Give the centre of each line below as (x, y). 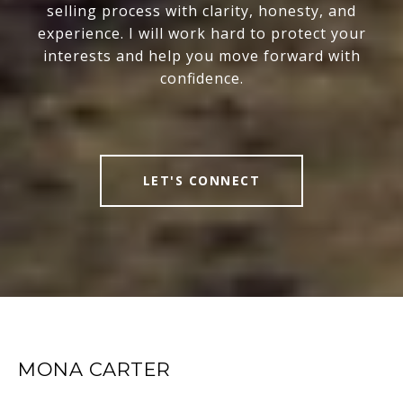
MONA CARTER (94, 370)
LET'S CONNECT (201, 181)
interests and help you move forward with (201, 56)
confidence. (201, 79)
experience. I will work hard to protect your (201, 34)
